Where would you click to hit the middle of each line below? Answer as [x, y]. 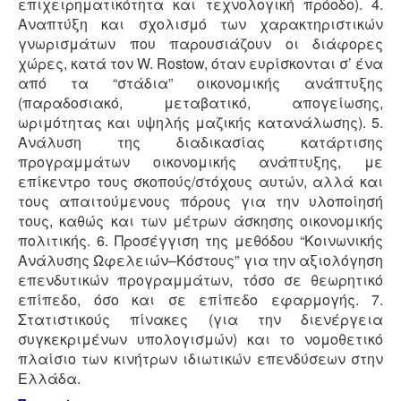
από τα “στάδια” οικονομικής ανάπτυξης [200, 82]
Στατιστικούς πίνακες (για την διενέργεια [200, 319]
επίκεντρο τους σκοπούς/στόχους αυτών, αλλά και [200, 181]
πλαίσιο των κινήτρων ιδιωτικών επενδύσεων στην [200, 358]
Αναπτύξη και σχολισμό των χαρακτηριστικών [200, 23]
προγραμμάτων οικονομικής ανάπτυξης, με [200, 161]
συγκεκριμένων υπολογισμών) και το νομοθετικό [200, 338]
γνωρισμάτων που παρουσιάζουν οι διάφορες [200, 43]
